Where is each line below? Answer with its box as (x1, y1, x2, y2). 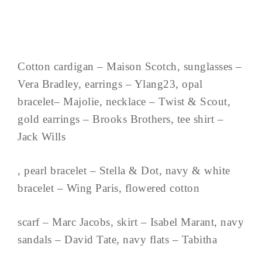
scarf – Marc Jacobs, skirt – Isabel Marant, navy (18, 216, 244, 229)
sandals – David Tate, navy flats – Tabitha (18, 233, 217, 246)
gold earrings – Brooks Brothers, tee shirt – (18, 113, 223, 126)
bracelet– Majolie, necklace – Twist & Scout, (18, 95, 230, 108)
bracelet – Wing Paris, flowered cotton (18, 182, 199, 195)
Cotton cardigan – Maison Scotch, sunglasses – (18, 60, 242, 73)
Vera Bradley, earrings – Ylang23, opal (18, 78, 202, 91)
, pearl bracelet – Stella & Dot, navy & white (18, 164, 230, 177)
